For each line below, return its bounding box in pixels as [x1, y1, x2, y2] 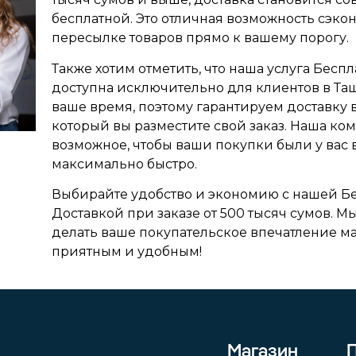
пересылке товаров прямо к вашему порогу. [52, 30, 350, 46]
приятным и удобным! [52, 244, 203, 260]
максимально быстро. [52, 156, 198, 172]
